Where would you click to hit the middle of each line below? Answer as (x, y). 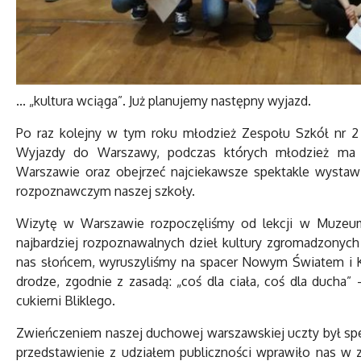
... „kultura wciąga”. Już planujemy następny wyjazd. (164, 101)
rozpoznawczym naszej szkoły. (106, 191)
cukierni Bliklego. (66, 301)
